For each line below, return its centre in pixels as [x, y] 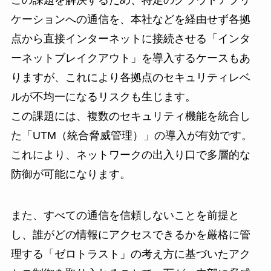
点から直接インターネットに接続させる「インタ [130, 39]
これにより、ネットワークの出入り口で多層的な [130, 155]
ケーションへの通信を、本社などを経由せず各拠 [130, 20]
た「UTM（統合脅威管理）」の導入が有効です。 [131, 136]
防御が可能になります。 [70, 175]
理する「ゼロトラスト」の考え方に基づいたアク [130, 254]
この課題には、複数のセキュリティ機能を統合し [130, 116]
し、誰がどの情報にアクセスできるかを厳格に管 [130, 234]
